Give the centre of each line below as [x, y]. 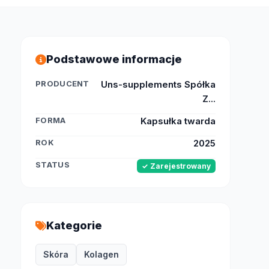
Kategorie [74, 225]
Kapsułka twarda [178, 121]
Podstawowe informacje [114, 59]
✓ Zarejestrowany [176, 166]
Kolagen [101, 254]
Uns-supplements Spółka [158, 84]
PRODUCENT [62, 83]
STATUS [53, 165]
